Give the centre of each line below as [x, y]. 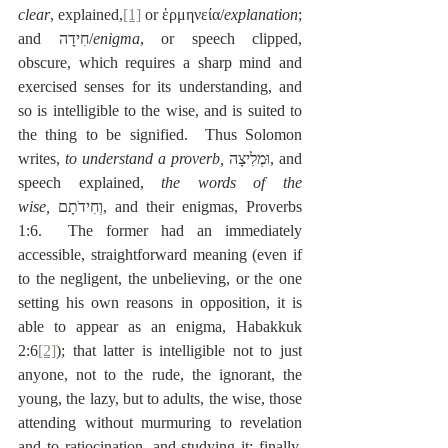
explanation [261, 15]
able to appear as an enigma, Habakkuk [160, 327]
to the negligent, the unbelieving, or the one [160, 279]
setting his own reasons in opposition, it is [160, 303]
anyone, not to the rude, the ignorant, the [160, 375]
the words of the [223, 183]
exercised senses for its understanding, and [160, 87]
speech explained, [81, 183]
